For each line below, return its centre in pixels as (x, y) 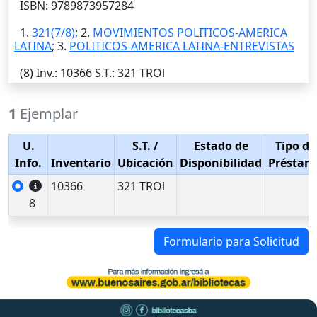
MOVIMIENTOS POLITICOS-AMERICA (190, 33)
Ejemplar (47, 114)
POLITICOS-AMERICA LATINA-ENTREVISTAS (182, 46)
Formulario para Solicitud (231, 242)
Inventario (81, 163)
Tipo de (295, 146)
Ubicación (145, 163)
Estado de (221, 146)
